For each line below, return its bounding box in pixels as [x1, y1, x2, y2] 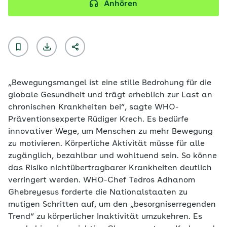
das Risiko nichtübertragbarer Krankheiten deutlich [8, 164, 212, 172]
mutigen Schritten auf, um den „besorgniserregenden [8, 201, 216, 209]
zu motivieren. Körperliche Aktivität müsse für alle [8, 140, 205, 148]
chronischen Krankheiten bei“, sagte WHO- [8, 103, 179, 111]
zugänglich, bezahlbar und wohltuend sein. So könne [8, 152, 217, 160]
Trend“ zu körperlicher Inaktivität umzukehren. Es [8, 213, 202, 221]
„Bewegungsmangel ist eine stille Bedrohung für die [8, 79, 211, 87]
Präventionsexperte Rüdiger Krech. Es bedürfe [8, 116, 188, 124]
